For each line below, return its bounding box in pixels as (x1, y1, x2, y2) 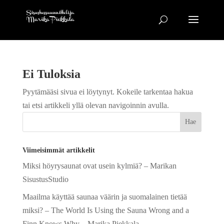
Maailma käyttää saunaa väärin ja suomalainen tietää (22, 192, 187, 201)
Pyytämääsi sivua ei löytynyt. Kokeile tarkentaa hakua (22, 87, 193, 96)
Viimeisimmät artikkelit (22, 146, 95, 154)
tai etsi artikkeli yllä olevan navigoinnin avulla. (22, 101, 169, 109)
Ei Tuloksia (22, 67, 80, 80)
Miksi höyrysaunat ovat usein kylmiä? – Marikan (22, 161, 176, 170)
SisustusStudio (22, 175, 68, 183)
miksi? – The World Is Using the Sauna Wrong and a (22, 206, 189, 214)
